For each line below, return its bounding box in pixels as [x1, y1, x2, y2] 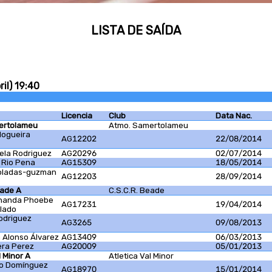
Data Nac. [216, 111, 252, 121]
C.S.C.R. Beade [109, 186, 165, 195]
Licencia [61, 111, 92, 121]
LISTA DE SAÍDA [91, 23, 181, 38]
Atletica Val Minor [109, 251, 174, 261]
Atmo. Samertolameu [109, 121, 188, 131]
